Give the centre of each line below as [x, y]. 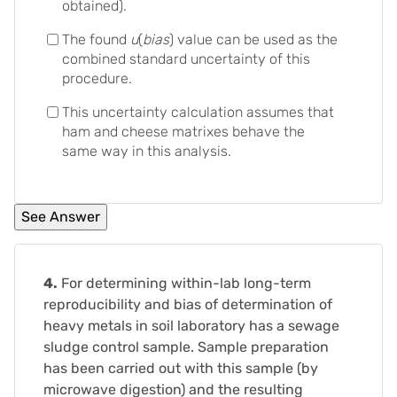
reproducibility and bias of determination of [188, 304]
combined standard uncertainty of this [186, 59]
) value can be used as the [253, 39]
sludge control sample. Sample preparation [186, 347]
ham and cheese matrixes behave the [183, 132]
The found [96, 39]
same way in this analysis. [147, 151]
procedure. [97, 78]
